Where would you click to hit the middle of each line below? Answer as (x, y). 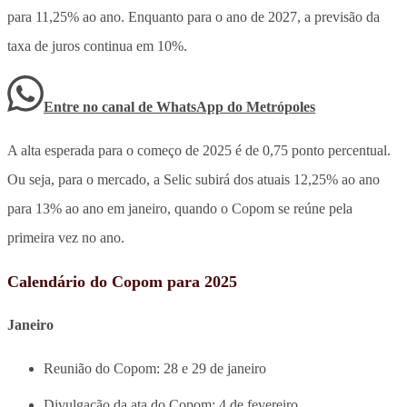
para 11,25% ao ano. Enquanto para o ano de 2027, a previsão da (194, 16)
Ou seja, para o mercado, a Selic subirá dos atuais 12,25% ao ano (194, 179)
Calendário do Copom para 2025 (122, 281)
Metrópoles (281, 106)
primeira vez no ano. (66, 237)
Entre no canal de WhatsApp (135, 106)
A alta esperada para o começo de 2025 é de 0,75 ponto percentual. (199, 150)
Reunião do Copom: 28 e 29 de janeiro (155, 368)
